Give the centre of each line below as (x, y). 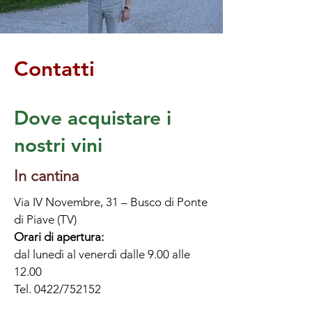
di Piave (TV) (45, 219)
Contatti (54, 69)
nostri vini (58, 145)
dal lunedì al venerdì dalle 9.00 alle (102, 254)
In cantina (46, 175)
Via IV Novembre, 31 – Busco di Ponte (111, 202)
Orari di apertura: (59, 236)
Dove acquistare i (93, 117)
